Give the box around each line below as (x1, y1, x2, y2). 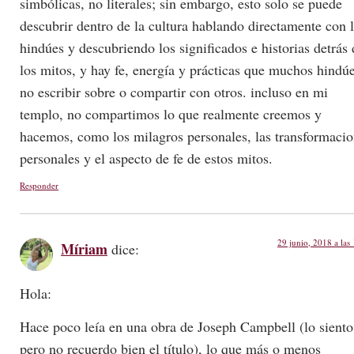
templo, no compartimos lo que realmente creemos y (20, 104, 322, 124)
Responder (20, 179, 58, 191)
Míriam (61, 238, 107, 259)
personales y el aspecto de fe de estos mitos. (20, 149, 273, 168)
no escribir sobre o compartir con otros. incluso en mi (20, 82, 328, 102)
